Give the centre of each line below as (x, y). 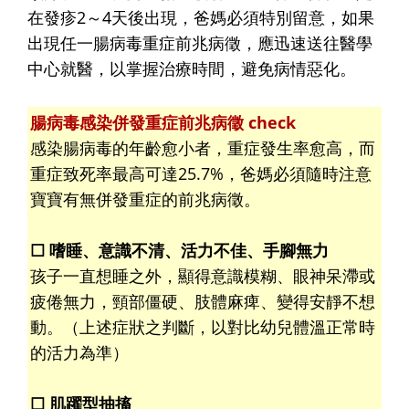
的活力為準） (79, 352)
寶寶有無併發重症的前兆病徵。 (145, 199)
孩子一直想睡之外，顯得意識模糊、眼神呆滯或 (203, 275)
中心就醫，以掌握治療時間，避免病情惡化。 (192, 68)
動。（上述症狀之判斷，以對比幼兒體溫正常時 (203, 326)
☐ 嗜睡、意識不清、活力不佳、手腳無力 (179, 250)
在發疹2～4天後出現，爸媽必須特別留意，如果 (201, 17)
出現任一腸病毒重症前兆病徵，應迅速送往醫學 (200, 42)
